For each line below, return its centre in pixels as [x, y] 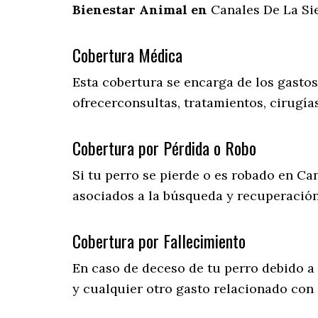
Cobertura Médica [127, 55]
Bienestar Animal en [142, 10]
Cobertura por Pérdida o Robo [164, 148]
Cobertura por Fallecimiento [159, 241]
